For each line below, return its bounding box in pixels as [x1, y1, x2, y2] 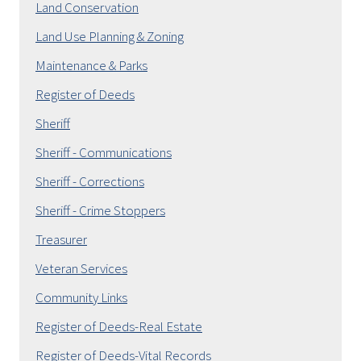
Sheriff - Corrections [35, 172, 144, 190]
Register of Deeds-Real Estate [35, 317, 202, 335]
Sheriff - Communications [35, 143, 172, 161]
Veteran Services [35, 259, 127, 277]
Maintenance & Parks [35, 56, 147, 74]
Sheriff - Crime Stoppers [35, 201, 165, 219]
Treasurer [35, 230, 87, 248]
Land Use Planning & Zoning [35, 27, 184, 45]
